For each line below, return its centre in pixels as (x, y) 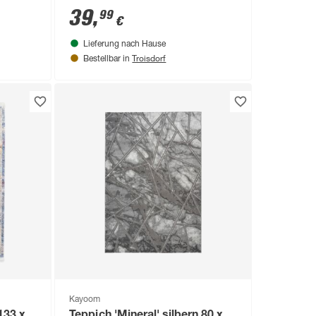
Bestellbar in (108, 59)
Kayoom (85, 300)
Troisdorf (149, 57)
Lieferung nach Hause (125, 44)
